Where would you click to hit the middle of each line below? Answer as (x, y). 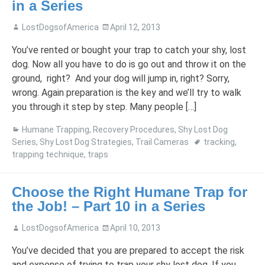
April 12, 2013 (135, 27)
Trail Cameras (162, 142)
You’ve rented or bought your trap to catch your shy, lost (129, 50)
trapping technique (48, 154)
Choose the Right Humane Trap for (130, 192)
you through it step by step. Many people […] (104, 106)
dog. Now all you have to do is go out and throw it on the (129, 64)
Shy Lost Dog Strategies (86, 142)
